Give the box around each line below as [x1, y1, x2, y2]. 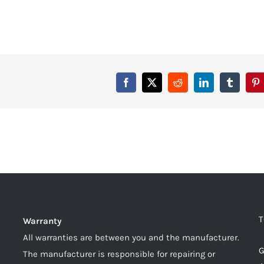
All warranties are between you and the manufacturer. [23, 232, 239, 243]
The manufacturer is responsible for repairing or [23, 249, 215, 259]
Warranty [23, 216, 62, 226]
